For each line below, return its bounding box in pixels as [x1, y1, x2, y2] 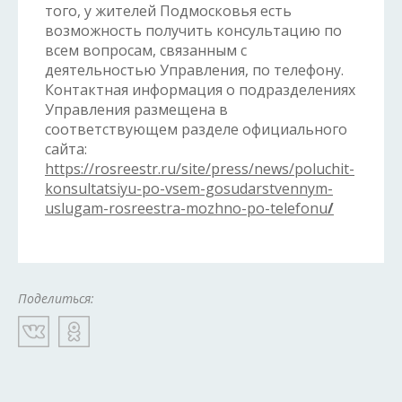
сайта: [45, 139, 87, 159]
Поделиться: [18, 290, 94, 307]
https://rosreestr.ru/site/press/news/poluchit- [45, 159, 354, 179]
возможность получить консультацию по [45, 21, 342, 40]
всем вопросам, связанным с [45, 40, 247, 60]
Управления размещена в [45, 100, 228, 119]
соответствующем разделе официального [45, 119, 347, 139]
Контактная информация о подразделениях [45, 80, 355, 100]
